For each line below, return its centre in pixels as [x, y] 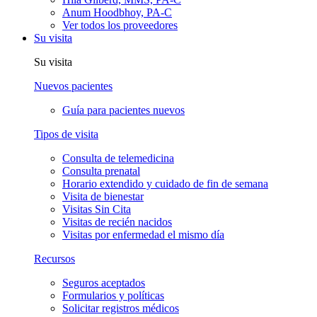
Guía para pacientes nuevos [123, 110]
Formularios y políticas [113, 295]
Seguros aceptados [104, 282]
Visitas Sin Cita [97, 209]
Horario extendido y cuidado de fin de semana [165, 183]
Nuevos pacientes [73, 86]
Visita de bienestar [103, 196]
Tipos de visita [66, 134]
